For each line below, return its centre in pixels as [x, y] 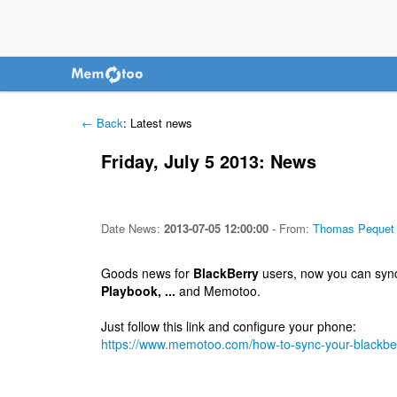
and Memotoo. [218, 290]
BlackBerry [226, 272]
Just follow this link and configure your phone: [228, 326]
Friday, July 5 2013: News [208, 161]
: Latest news [158, 123]
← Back [102, 123]
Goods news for [147, 272]
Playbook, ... [138, 290]
